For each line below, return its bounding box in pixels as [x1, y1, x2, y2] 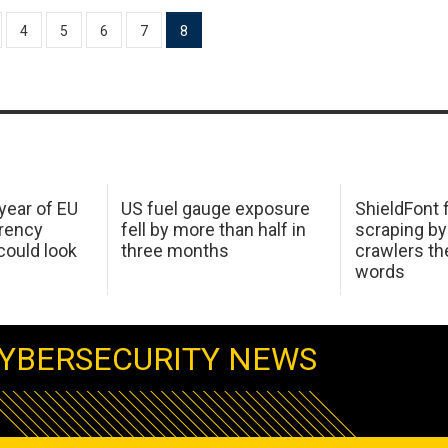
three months [121, 239, 230, 261]
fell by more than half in [121, 218, 307, 240]
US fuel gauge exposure [121, 197, 311, 219]
